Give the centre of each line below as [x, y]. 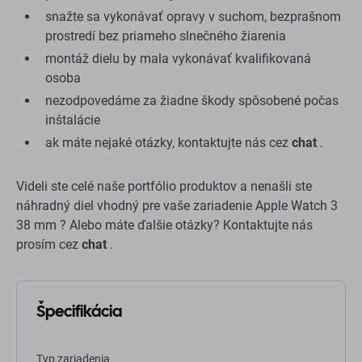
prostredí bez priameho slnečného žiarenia [166, 36]
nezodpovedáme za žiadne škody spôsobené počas [192, 101]
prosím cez [49, 245]
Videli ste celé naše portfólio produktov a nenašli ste [164, 187]
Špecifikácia [79, 311]
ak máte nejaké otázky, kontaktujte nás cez [168, 143]
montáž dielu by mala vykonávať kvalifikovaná [178, 59]
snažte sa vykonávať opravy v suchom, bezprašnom [193, 17]
